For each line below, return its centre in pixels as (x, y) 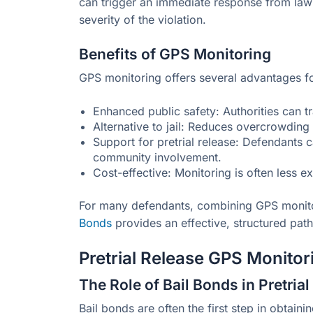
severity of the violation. (143, 19)
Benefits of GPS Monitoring (175, 54)
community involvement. (157, 158)
